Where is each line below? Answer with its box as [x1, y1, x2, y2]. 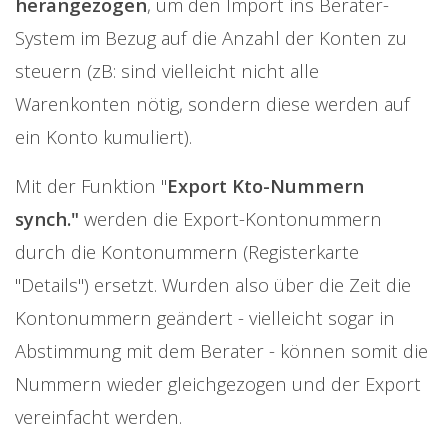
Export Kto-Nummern [167, 173, 364, 199]
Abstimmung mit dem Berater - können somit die [15, 338, 428, 364]
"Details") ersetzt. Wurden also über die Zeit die [15, 272, 411, 298]
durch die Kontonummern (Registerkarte [15, 239, 359, 265]
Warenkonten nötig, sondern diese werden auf [15, 91, 410, 117]
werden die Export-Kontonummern [79, 206, 382, 232]
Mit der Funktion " [15, 173, 167, 199]
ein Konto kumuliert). [15, 124, 192, 150]
